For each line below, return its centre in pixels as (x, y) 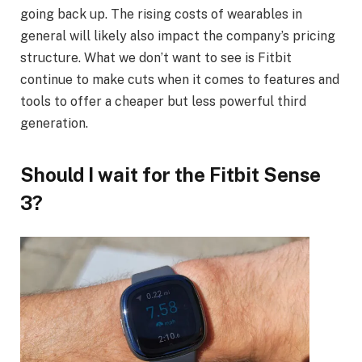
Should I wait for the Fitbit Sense (170, 174)
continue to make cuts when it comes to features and (180, 80)
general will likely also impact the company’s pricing (178, 36)
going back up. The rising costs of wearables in (161, 15)
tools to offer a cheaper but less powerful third (163, 102)
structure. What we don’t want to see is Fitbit (156, 58)
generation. (54, 124)
